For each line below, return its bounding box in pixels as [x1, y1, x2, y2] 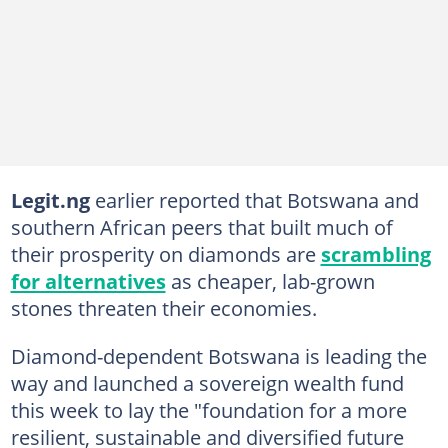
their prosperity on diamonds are [10, 240, 321, 268]
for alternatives [10, 267, 166, 295]
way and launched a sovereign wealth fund [10, 369, 404, 397]
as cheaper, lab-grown [165, 267, 375, 295]
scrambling [320, 240, 431, 268]
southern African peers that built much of [10, 213, 393, 241]
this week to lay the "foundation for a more [10, 396, 407, 424]
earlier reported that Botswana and [89, 186, 419, 214]
